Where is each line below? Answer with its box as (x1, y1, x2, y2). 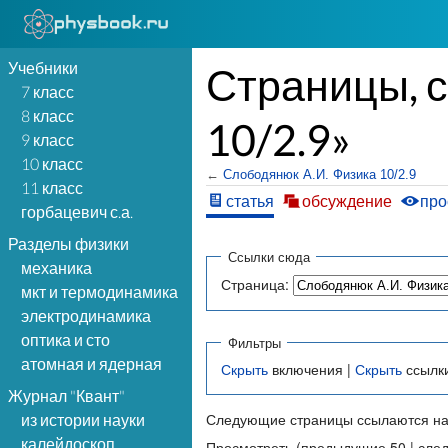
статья (226, 190, 275, 210)
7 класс (21, 82, 74, 101)
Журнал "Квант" (8, 386, 125, 405)
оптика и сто (21, 330, 110, 349)
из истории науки (21, 410, 145, 429)
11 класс (21, 178, 83, 197)
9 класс (21, 130, 74, 149)
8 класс (21, 106, 74, 125)
